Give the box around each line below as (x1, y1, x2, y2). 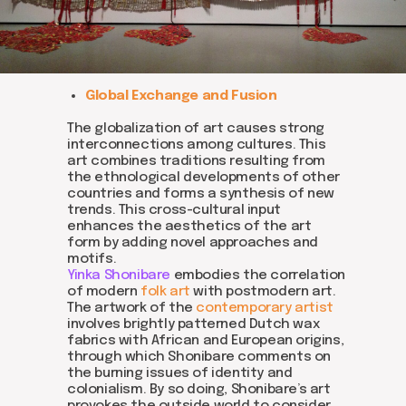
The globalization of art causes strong (67, 121, 324, 136)
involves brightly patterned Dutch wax (67, 317, 320, 332)
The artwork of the (67, 301, 193, 315)
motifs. (67, 252, 117, 266)
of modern (67, 285, 140, 299)
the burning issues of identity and (67, 366, 293, 381)
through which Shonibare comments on (67, 350, 332, 364)
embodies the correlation (170, 268, 346, 283)
